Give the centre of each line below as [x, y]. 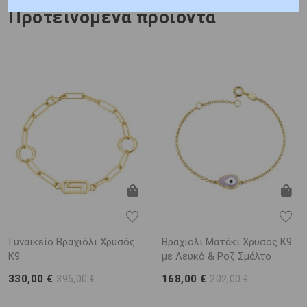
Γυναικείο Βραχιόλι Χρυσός [72, 242]
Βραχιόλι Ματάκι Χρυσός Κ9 [227, 242]
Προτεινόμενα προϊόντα [112, 17]
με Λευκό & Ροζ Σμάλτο [217, 256]
